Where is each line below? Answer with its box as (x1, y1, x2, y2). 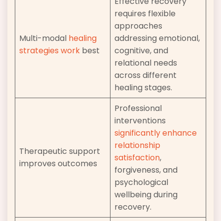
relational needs (114, 57, 177, 69)
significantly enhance (114, 127, 197, 139)
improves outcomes (19, 158, 97, 170)
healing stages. (114, 82, 172, 94)
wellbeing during (114, 189, 178, 201)
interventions (114, 115, 166, 127)
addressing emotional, (114, 33, 200, 44)
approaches (114, 20, 162, 32)
